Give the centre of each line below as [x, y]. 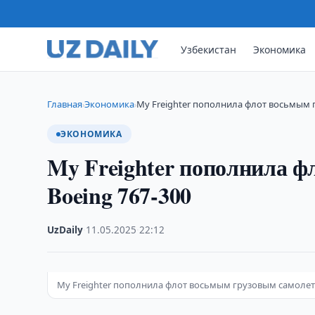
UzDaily [65, 230]
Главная [65, 104]
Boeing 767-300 [119, 195]
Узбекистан [209, 49]
